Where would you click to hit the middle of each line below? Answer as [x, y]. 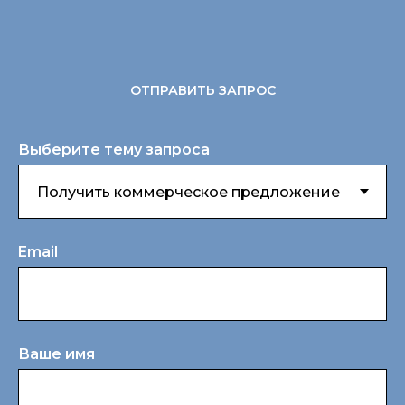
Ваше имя [57, 354]
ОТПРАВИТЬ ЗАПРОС [202, 91]
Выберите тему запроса [114, 150]
